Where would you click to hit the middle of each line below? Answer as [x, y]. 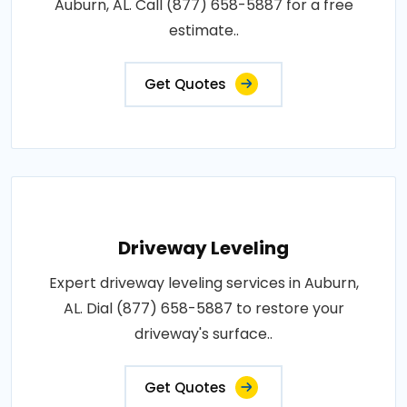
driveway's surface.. [203, 334]
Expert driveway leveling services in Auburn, [203, 283]
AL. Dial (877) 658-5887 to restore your [203, 309]
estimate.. [203, 31]
